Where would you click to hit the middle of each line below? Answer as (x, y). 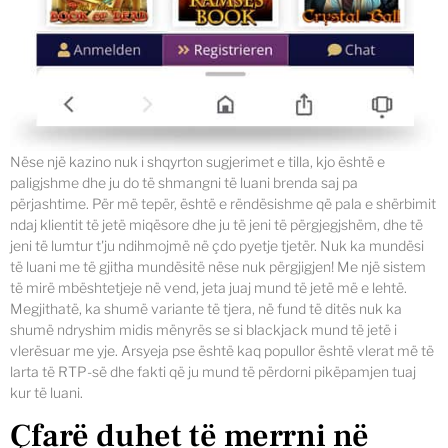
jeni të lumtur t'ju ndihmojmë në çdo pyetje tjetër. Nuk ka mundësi (217, 245)
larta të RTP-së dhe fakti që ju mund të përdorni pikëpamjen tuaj (213, 371)
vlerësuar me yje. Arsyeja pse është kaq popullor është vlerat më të (222, 350)
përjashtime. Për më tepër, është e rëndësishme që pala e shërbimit (223, 203)
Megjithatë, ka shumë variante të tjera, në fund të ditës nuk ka (206, 308)
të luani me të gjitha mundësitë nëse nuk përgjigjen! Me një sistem (218, 266)
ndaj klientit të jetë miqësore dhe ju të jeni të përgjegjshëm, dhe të (216, 224)
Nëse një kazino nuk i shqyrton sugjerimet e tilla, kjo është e (197, 161)
